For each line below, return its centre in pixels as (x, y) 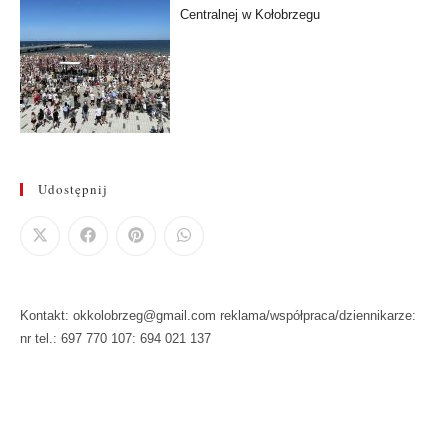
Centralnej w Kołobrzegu (249, 14)
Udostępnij (73, 189)
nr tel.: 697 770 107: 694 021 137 (115, 339)
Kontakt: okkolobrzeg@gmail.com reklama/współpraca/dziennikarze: (218, 316)
